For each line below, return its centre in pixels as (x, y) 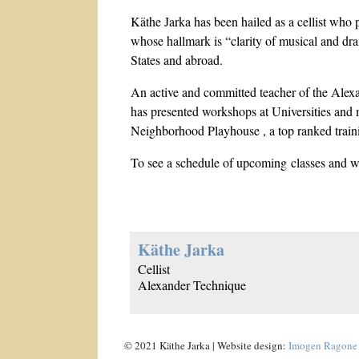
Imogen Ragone (323, 346)
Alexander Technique (192, 285)
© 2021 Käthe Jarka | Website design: (206, 346)
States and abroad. (177, 60)
